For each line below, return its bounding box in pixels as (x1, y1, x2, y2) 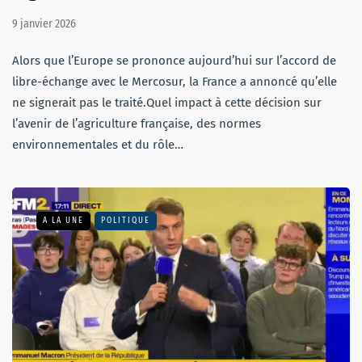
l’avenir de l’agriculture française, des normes (12, 116, 261, 132)
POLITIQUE (101, 216, 150, 226)
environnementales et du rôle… (12, 137, 183, 153)
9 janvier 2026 (12, 17, 76, 32)
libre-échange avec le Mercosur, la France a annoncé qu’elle (12, 74, 337, 90)
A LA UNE (43, 216, 84, 226)
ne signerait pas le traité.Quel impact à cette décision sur (12, 95, 322, 111)
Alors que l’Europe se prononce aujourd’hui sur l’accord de (12, 53, 336, 69)
